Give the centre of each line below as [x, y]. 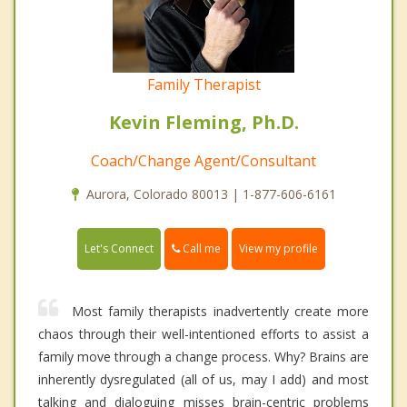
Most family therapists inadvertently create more [220, 312]
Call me [200, 249]
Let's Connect [119, 249]
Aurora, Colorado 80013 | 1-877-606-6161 [211, 194]
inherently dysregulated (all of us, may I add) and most [203, 380]
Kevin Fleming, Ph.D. [203, 123]
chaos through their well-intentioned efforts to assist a [203, 334]
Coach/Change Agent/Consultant [203, 161]
